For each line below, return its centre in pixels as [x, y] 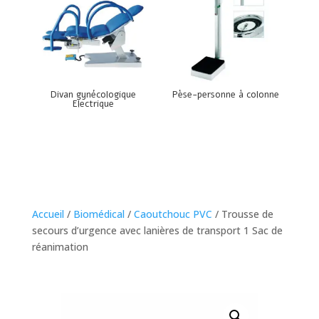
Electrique [93, 104]
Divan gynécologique [93, 95]
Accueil [48, 214]
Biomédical [99, 214]
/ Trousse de [242, 214]
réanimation [60, 246]
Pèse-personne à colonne [226, 95]
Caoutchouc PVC [173, 214]
